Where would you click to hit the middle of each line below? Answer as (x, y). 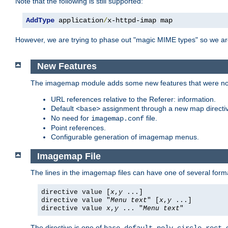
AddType (40, 21)
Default (63, 108)
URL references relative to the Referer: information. (133, 99)
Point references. (78, 127)
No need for (71, 118)
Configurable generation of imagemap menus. (125, 137)
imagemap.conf (118, 118)
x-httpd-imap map (140, 21)
